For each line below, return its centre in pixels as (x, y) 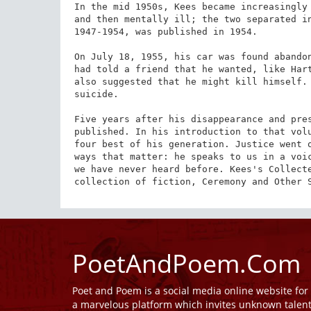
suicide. (96, 94)
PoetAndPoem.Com (186, 263)
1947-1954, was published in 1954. (166, 31)
